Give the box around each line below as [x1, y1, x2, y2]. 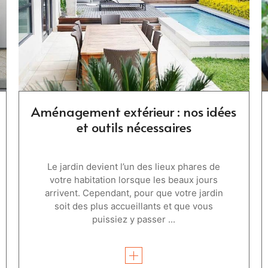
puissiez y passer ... [92, 213, 176, 225]
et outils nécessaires [76, 117, 191, 136]
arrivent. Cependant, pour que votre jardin [44, 187, 223, 199]
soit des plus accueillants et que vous [54, 200, 214, 212]
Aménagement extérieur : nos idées [31, 102, 237, 120]
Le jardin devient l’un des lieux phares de [47, 160, 221, 172]
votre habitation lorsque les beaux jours [50, 173, 218, 185]
